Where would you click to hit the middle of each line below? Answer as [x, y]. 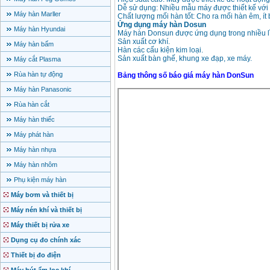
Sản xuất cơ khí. [144, 42]
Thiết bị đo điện [36, 255]
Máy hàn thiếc [34, 120]
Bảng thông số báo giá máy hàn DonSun [186, 76]
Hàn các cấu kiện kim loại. [160, 50]
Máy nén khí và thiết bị [46, 210]
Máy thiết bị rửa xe [40, 225]
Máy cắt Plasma [37, 59]
